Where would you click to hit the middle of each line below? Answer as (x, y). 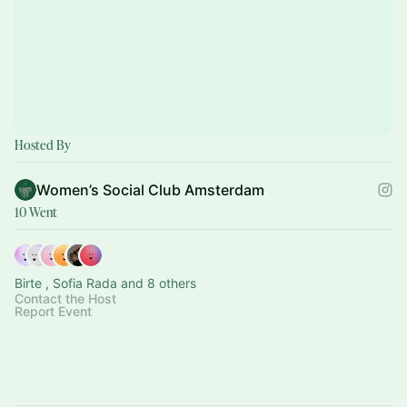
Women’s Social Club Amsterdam (150, 190)
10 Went (36, 212)
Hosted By (43, 145)
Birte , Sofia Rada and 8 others (105, 283)
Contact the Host (65, 298)
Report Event (53, 311)
